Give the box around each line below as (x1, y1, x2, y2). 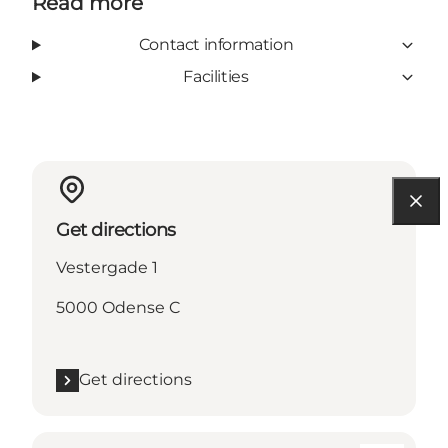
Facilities (183, 67, 249, 87)
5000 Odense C (56, 298, 180, 318)
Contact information (138, 35, 294, 55)
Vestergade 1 (56, 258, 158, 278)
